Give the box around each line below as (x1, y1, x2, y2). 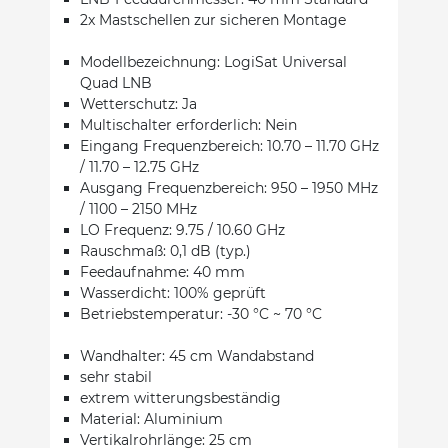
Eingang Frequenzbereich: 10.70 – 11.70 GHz (80, 136, 379, 155)
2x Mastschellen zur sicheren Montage (80, 10, 346, 29)
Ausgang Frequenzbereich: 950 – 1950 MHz (80, 178, 378, 197)
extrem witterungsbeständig (80, 388, 281, 407)
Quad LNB (80, 73, 152, 92)
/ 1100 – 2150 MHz (80, 199, 201, 218)
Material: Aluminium (80, 409, 223, 428)
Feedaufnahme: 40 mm (80, 262, 249, 281)
